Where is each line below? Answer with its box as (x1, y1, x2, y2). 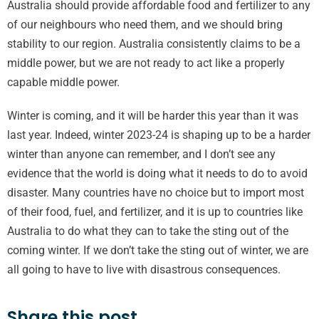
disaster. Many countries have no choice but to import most (7, 186, 304, 199)
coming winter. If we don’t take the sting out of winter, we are (7, 244, 308, 257)
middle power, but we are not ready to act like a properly (7, 56, 285, 70)
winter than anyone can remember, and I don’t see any (7, 147, 276, 161)
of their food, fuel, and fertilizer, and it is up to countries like (7, 205, 303, 219)
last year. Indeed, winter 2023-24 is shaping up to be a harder (7, 128, 310, 142)
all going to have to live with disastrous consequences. (7, 263, 281, 276)
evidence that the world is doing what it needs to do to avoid (7, 167, 308, 180)
